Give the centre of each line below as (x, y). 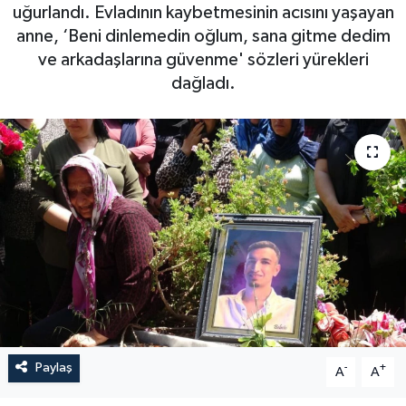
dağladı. (203, 84)
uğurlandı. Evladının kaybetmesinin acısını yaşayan (203, 13)
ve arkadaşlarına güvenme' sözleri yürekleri (203, 60)
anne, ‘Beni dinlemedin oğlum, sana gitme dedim (203, 37)
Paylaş (53, 368)
